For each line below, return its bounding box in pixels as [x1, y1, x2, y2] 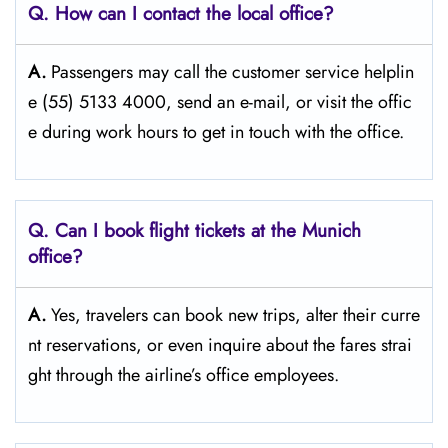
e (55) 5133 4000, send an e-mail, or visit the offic [28, 89, 412, 115]
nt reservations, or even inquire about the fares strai [28, 332, 412, 358]
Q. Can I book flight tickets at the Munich [28, 217, 361, 244]
